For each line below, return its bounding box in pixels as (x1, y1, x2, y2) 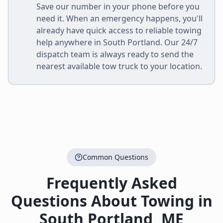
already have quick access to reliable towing (36, 25, 202, 36)
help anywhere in (36, 37, 103, 48)
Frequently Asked (46, 173, 177, 193)
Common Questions (83, 152, 148, 162)
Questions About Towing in (10, 191, 213, 211)
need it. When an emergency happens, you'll (36, 13, 203, 24)
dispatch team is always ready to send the (36, 49, 194, 60)
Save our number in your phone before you (36, 1, 200, 12)
